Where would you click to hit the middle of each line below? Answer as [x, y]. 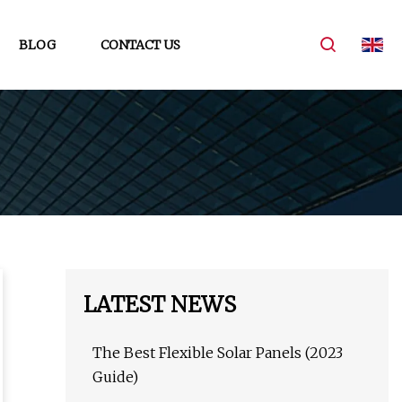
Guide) [115, 377]
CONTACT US [140, 44]
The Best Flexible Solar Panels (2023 [218, 353]
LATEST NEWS [160, 305]
